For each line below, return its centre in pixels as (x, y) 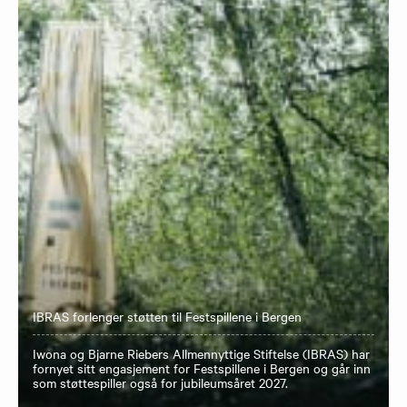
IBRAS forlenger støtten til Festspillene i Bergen (167, 316)
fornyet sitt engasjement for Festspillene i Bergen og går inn (202, 368)
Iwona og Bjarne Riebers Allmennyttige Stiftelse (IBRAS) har (201, 353)
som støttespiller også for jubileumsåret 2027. (160, 382)
